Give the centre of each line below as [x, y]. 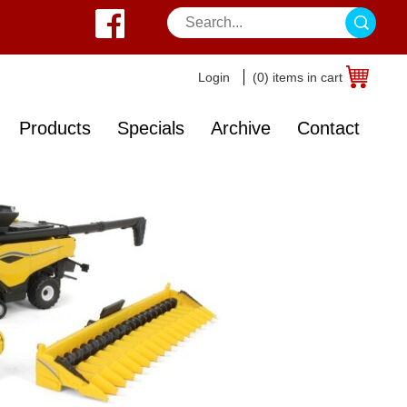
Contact [328, 128]
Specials [151, 128]
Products [55, 128]
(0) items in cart [298, 77]
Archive [241, 128]
